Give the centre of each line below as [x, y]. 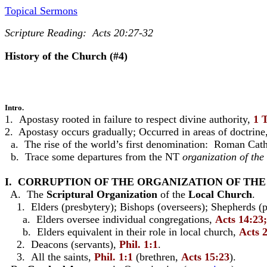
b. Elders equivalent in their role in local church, [122, 232]
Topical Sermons [41, 11]
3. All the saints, [49, 257]
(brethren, [157, 257]
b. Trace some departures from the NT [94, 157]
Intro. [14, 108]
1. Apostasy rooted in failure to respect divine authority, [129, 119]
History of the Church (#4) [66, 56]
